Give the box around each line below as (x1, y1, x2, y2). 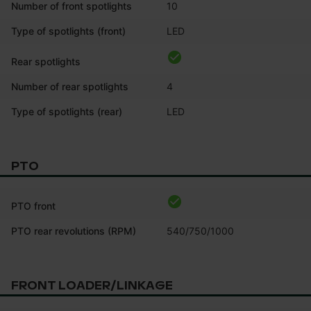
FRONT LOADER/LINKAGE (11, 278, 173, 293)
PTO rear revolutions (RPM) (11, 224, 136, 237)
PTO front (11, 199, 56, 212)
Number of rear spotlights (11, 80, 128, 92)
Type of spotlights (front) (11, 24, 126, 37)
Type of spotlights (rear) (11, 105, 122, 117)
